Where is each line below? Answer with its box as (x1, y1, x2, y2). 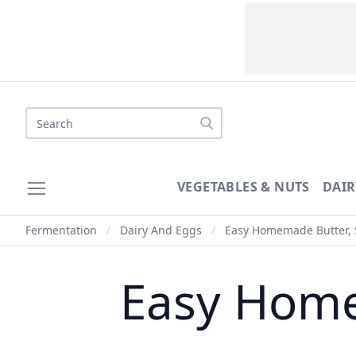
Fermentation (25, 222, 97, 238)
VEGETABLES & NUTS (176, 178, 310, 195)
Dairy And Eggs (120, 222, 202, 238)
